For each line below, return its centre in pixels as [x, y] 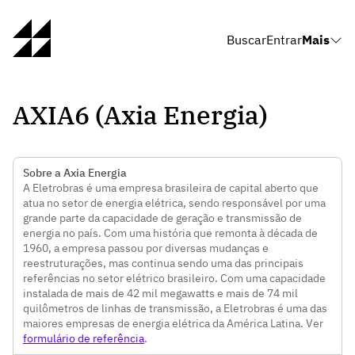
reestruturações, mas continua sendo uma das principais [163, 263]
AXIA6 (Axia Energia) [140, 115]
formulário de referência [84, 338]
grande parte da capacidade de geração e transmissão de [162, 218]
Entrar [284, 40]
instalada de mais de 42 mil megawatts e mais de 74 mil [160, 293]
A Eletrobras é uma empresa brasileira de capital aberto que [171, 188]
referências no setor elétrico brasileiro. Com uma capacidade [174, 278]
